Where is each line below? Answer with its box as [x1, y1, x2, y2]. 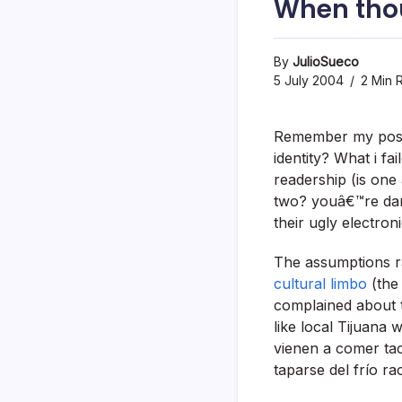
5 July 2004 [274, 72, 344, 88]
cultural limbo [274, 274, 367, 293]
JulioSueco [293, 53, 359, 69]
